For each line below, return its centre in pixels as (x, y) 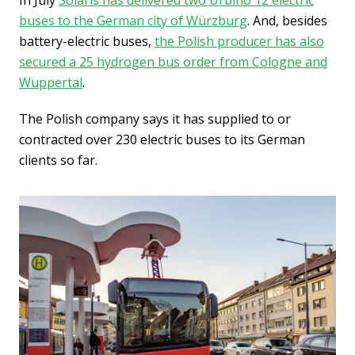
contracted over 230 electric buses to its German (162, 140)
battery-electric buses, (87, 42)
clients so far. (58, 160)
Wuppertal (51, 83)
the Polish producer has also (239, 42)
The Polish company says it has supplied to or (155, 119)
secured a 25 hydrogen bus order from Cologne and (173, 62)
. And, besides (287, 21)
